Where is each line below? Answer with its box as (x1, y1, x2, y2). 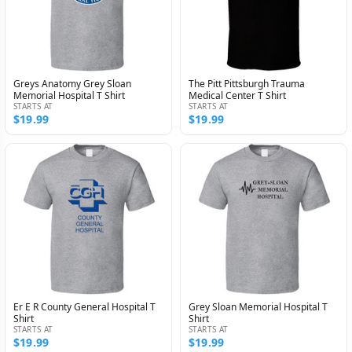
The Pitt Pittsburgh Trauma (189, 77, 305, 91)
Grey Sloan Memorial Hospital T (189, 299, 328, 313)
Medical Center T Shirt (189, 89, 286, 103)
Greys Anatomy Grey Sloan (13, 77, 131, 91)
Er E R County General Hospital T (13, 299, 156, 313)
